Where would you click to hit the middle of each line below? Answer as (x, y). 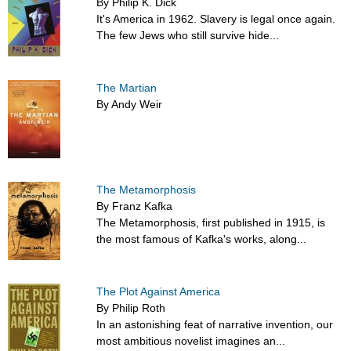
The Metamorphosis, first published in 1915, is (211, 223)
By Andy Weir (130, 105)
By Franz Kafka (135, 206)
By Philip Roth (131, 308)
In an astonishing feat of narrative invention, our (215, 325)
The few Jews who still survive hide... (188, 36)
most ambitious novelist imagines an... (191, 341)
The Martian (127, 88)
